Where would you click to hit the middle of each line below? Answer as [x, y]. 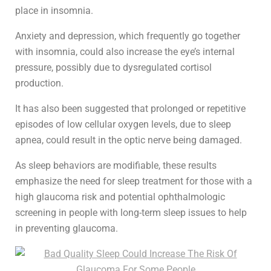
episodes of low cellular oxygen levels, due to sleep [123, 124]
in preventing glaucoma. [67, 228]
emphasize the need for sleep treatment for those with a [134, 181]
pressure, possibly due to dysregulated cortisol [113, 67]
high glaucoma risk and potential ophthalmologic [120, 197]
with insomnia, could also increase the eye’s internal [125, 51]
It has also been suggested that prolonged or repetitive [130, 108]
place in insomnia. [54, 10]
